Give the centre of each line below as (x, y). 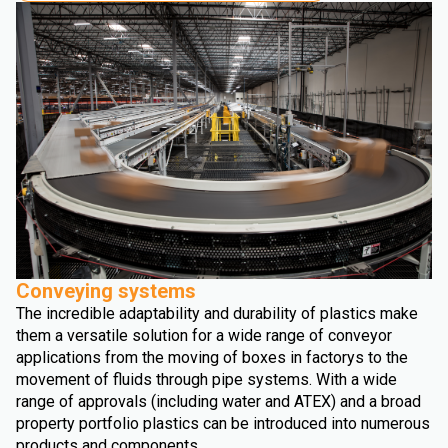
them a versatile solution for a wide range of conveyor (204, 336)
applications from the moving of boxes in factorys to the (212, 358)
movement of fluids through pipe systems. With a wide (206, 380)
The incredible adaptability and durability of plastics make (217, 314)
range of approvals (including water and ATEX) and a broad (218, 402)
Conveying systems (106, 291)
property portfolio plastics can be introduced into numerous (223, 424)
